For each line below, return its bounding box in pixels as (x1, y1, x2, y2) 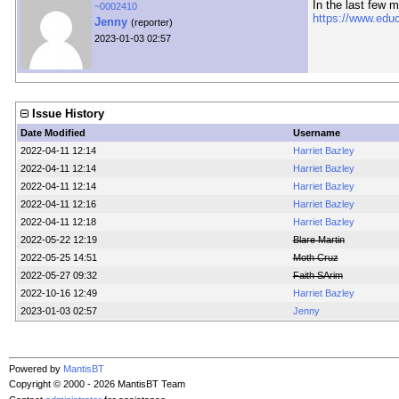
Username (292, 127, 340, 139)
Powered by (9, 363, 63, 375)
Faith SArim (292, 270, 343, 281)
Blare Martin (292, 234, 345, 246)
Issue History (31, 107, 104, 121)
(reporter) (130, 17, 173, 28)
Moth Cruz (292, 252, 338, 264)
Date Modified (20, 127, 85, 139)
